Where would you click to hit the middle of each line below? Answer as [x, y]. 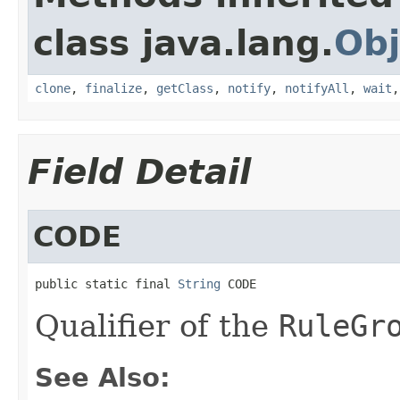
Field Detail [139, 171]
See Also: [103, 377]
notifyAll [317, 88]
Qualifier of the [157, 325]
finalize [113, 88]
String [199, 283]
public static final [106, 283]
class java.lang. [183, 43]
